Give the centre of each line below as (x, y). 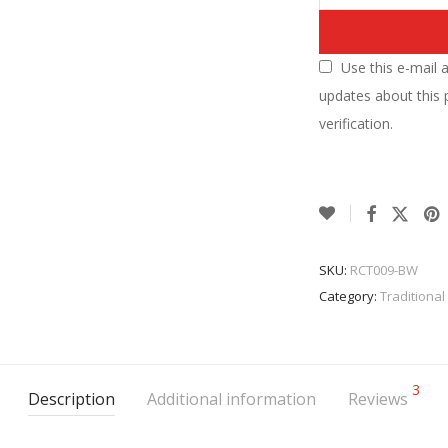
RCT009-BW (384, 270)
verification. (356, 123)
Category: (349, 296)
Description (71, 399)
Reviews (380, 399)
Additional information (231, 399)
